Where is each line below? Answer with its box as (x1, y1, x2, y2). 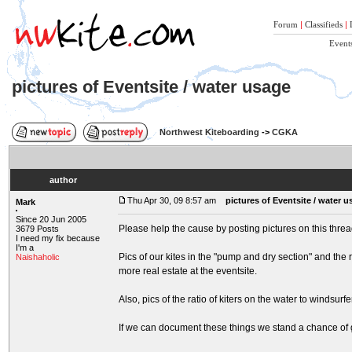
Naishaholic (16, 252, 60, 262)
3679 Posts (16, 224, 59, 233)
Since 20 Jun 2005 (16, 214, 86, 224)
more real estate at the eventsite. (119, 266, 257, 277)
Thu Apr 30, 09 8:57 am (127, 196, 216, 205)
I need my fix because (16, 233, 100, 243)
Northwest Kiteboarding (159, 127, 259, 137)
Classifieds (305, 20, 343, 29)
